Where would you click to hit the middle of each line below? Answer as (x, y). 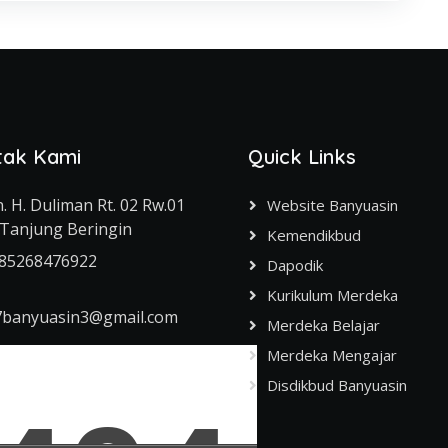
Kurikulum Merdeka (332, 295)
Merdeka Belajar (323, 325)
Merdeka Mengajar (332, 355)
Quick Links (302, 156)
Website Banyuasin (332, 205)
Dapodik (295, 265)
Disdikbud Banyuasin (337, 385)
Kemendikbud (314, 235)
